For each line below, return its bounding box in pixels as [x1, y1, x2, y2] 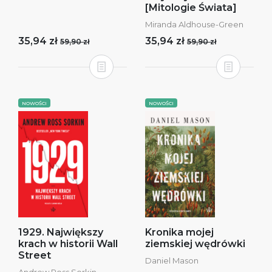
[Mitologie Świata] [145, 2, 237, 13]
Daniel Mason [145, 256, 199, 265]
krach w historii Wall [18, 238, 118, 250]
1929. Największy [18, 226, 103, 238]
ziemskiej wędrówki [145, 238, 245, 250]
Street [18, 250, 51, 261]
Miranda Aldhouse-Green [145, 19, 243, 29]
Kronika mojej [145, 226, 214, 238]
